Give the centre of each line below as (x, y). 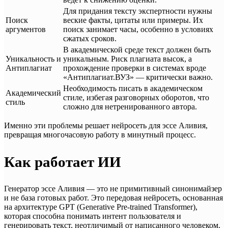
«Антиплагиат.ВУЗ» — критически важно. (138, 77)
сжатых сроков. (90, 39)
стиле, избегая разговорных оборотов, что (136, 98)
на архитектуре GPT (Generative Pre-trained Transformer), (101, 207)
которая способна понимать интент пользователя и (93, 216)
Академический (33, 93)
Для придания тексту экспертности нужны (138, 11)
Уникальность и (33, 59)
